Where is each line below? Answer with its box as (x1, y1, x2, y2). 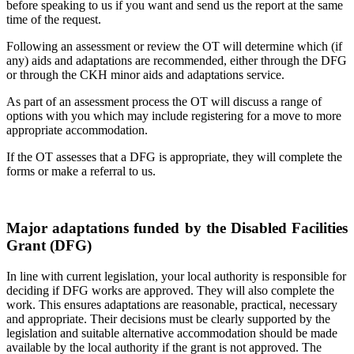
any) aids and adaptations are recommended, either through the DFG (6, 53, 347, 67)
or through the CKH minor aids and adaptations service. (6, 67, 284, 81)
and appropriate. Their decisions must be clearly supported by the (6, 312, 330, 326)
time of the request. (6, 12, 101, 26)
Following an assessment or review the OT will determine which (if (6, 39, 342, 53)
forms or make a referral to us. (6, 164, 156, 178)
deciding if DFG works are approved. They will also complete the (6, 284, 334, 298)
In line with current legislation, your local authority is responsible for (6, 269, 346, 284)
